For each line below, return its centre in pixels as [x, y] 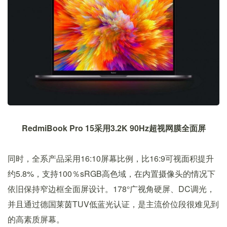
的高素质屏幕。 [36, 219]
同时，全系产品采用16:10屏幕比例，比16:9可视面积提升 [111, 159]
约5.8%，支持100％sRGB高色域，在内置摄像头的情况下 [111, 174]
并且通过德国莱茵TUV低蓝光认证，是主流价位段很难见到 [113, 204]
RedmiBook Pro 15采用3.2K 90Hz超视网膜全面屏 [113, 128]
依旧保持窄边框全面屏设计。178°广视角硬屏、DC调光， [111, 189]
